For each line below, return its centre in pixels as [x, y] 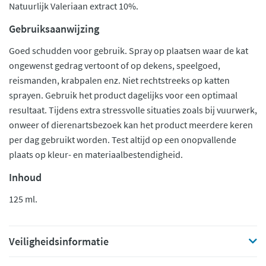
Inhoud [25, 177]
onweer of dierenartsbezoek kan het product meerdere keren [131, 125]
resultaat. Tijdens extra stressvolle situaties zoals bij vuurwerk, [133, 110]
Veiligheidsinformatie [59, 241]
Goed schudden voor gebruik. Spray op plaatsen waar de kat [129, 50]
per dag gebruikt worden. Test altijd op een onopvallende [123, 140]
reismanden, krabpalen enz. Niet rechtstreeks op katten [119, 80]
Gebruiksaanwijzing [54, 29]
